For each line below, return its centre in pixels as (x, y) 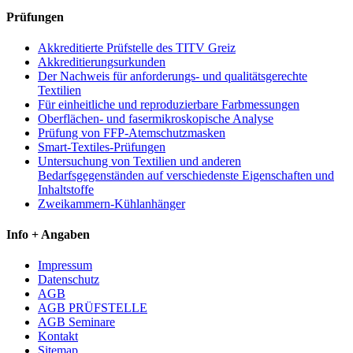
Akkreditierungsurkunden (102, 61)
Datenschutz (69, 280)
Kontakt (58, 336)
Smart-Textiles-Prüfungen (102, 147)
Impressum (65, 266)
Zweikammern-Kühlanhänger (111, 203)
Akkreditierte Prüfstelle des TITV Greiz (137, 47)
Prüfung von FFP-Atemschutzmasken (132, 132)
